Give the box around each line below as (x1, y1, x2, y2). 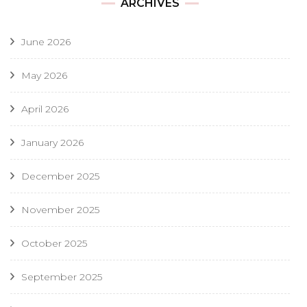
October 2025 (21, 236, 87, 249)
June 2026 (21, 35, 71, 48)
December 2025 (21, 169, 99, 182)
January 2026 (21, 136, 84, 149)
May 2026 (21, 69, 67, 82)
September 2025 (21, 270, 102, 283)
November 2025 (21, 203, 99, 216)
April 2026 (21, 102, 69, 115)
